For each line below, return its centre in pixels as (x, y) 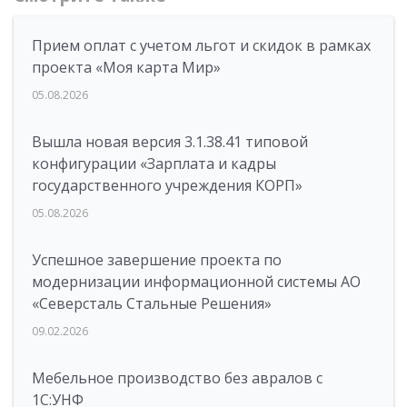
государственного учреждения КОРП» (167, 185)
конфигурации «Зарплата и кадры (154, 164)
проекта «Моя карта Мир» (126, 67)
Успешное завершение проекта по (157, 260)
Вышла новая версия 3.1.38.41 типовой (170, 142)
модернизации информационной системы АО (196, 282)
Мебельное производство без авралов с (177, 378)
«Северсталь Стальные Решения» (152, 303)
